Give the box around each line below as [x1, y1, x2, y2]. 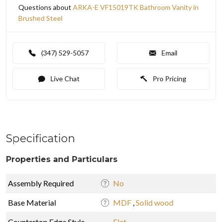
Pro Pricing [151, 74, 186, 83]
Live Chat [49, 74, 80, 83]
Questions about [18, 2, 73, 11]
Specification [6, 131, 75, 145]
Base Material [8, 197, 56, 207]
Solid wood [136, 197, 173, 207]
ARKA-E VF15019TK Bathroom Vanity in [73, 2, 199, 11]
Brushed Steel [18, 13, 62, 22]
